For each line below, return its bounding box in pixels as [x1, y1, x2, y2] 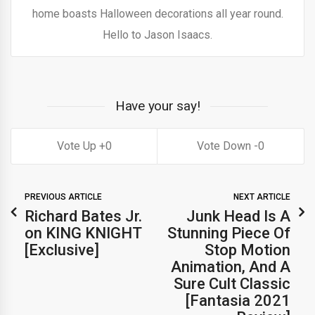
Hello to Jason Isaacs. [103, 28, 212, 42]
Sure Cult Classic [174, 275, 290, 293]
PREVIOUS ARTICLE [25, 192, 102, 202]
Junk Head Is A [186, 207, 290, 226]
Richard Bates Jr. [25, 207, 142, 226]
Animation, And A [171, 258, 290, 276]
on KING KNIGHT [25, 224, 141, 243]
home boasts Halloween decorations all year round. [32, 7, 283, 21]
